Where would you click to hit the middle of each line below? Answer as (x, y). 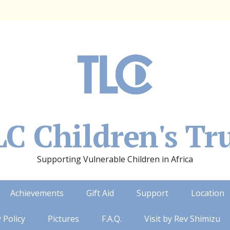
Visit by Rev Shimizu (182, 219)
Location (208, 193)
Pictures (63, 219)
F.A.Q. (111, 219)
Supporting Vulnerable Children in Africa (115, 159)
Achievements (37, 193)
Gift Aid (100, 193)
